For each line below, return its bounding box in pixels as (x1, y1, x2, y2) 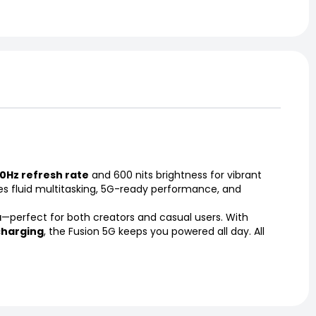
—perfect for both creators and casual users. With (1, 209, 248, 224)
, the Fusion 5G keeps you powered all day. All (44, 224, 265, 238)
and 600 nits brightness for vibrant (89, 167, 262, 182)
